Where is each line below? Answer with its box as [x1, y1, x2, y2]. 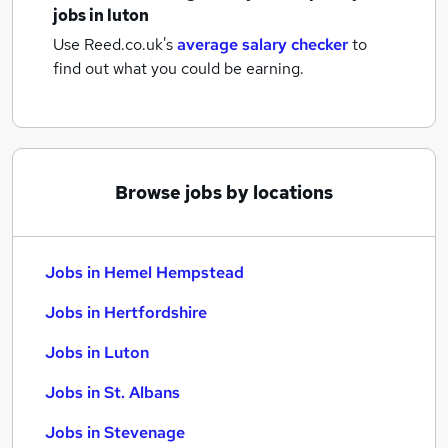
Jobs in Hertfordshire [45, 302, 207, 323]
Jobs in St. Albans [45, 382, 180, 403]
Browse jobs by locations [115, 181, 333, 204]
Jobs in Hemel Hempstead [45, 262, 244, 283]
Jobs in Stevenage [45, 422, 185, 443]
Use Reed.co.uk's [53, 34, 173, 55]
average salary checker [177, 34, 348, 55]
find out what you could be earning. [53, 58, 304, 79]
